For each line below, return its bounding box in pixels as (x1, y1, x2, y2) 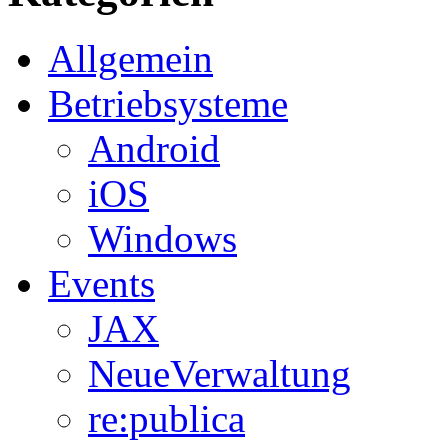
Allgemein (48, 36, 213, 80)
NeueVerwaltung (88, 351, 351, 395)
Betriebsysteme (48, 81, 288, 125)
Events (48, 261, 155, 305)
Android (88, 126, 220, 170)
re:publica (88, 396, 245, 440)
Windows (88, 216, 237, 260)
